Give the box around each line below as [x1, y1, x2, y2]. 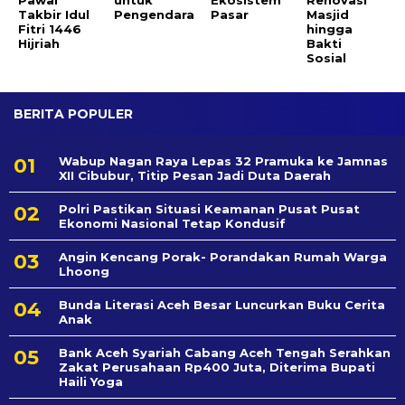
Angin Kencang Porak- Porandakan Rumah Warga [59, 249, 387, 264]
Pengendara [114, 6, 195, 22]
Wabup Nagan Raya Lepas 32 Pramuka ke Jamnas [59, 153, 388, 168]
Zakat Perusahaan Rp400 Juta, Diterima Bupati [59, 359, 375, 374]
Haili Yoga [59, 373, 123, 389]
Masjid [306, 6, 350, 22]
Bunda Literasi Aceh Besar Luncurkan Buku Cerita [59, 297, 385, 312]
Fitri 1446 [18, 21, 81, 36]
